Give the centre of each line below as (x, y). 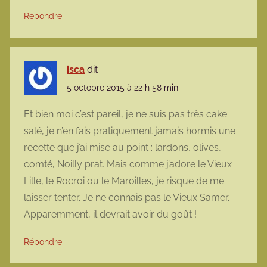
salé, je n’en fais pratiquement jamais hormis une (130, 131)
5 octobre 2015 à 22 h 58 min (122, 88)
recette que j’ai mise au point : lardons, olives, (122, 148)
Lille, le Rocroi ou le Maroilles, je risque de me (124, 181)
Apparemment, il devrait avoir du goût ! (110, 215)
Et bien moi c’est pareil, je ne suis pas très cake (125, 114)
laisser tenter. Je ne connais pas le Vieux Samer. (127, 198)
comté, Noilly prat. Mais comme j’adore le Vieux (128, 164)
